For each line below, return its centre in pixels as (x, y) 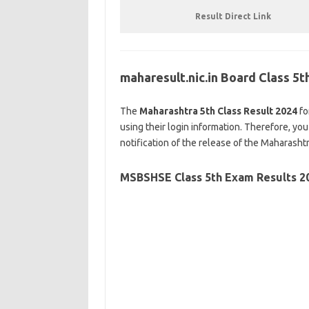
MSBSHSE (146, 177)
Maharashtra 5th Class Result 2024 (218, 111)
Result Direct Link (233, 16)
